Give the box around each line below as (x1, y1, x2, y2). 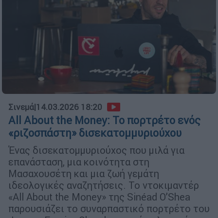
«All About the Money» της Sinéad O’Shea (8, 191, 190, 203)
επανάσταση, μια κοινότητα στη (8, 156, 149, 168)
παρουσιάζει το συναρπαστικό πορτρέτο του (8, 202, 210, 215)
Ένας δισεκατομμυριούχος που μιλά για (8, 144, 184, 157)
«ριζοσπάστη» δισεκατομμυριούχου (8, 127, 182, 140)
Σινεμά (8, 102, 34, 113)
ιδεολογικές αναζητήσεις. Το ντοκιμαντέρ (8, 179, 199, 192)
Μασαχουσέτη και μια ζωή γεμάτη (8, 167, 159, 180)
